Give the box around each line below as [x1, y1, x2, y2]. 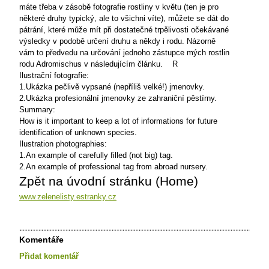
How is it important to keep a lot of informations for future [19, 116, 217, 125]
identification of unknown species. [19, 128, 137, 137]
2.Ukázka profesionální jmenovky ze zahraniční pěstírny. [19, 94, 217, 103]
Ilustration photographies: [19, 139, 107, 148]
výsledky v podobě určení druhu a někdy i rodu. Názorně [19, 37, 216, 46]
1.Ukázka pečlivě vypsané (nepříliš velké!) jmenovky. [19, 82, 205, 91]
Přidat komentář [19, 252, 79, 261]
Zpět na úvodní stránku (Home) [19, 174, 198, 189]
